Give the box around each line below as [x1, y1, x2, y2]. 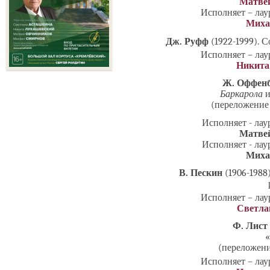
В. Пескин [178, 167, 225, 178]
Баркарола [219, 89, 263, 100]
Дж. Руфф [166, 36, 211, 47]
